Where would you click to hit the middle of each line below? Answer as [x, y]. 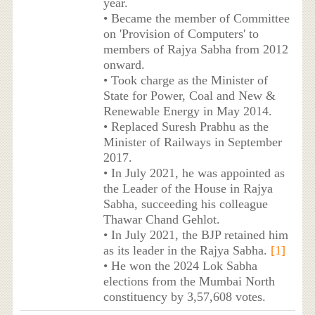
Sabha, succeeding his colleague [185, 204]
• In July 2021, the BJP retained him [195, 234]
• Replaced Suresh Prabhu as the [186, 126]
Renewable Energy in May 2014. [187, 111]
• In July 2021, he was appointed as [194, 173]
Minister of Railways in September [192, 142]
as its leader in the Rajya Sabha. [187, 250]
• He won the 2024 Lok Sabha [180, 265]
